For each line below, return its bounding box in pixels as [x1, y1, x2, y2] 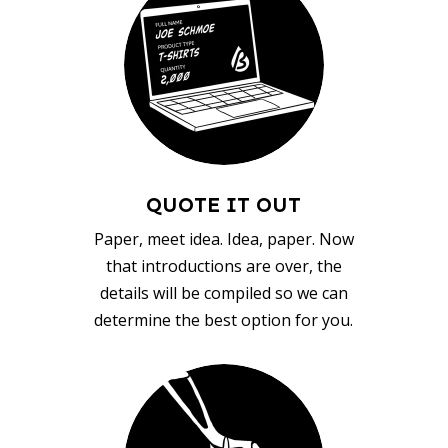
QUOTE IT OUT [146, 192, 302, 218]
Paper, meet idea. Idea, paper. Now [93, 228, 354, 250]
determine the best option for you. [94, 309, 354, 331]
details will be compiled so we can [99, 282, 348, 304]
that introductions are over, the [105, 255, 342, 277]
